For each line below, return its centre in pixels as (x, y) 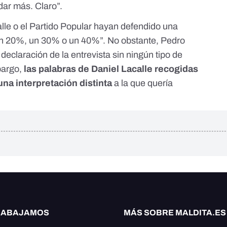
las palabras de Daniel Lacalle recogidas (111, 69)
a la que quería (143, 83)
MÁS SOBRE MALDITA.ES (175, 213)
